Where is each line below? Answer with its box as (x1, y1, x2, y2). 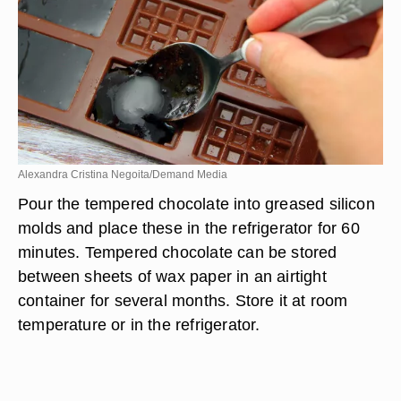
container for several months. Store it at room (18, 291, 348, 310)
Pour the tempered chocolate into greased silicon (18, 194, 375, 213)
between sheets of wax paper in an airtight (18, 267, 327, 286)
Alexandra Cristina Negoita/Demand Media (18, 168, 227, 181)
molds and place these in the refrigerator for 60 (18, 218, 360, 237)
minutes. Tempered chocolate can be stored (18, 243, 337, 261)
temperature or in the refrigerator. (18, 315, 260, 334)
